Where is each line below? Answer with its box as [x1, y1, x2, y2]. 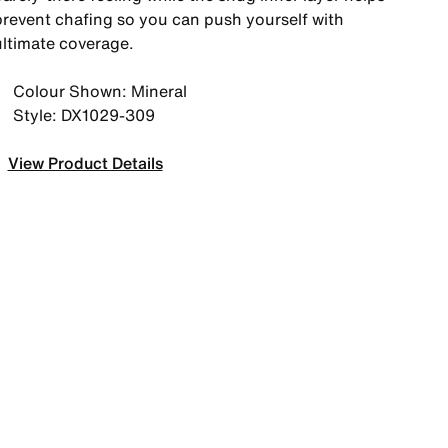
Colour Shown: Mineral [12, 79, 187, 103]
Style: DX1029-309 [12, 103, 155, 127]
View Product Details [7, 151, 163, 175]
